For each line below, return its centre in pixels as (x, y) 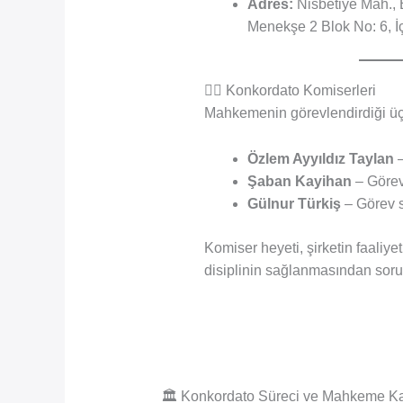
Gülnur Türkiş (294, 203)
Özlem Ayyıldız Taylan (320, 158)
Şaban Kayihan (299, 181)
